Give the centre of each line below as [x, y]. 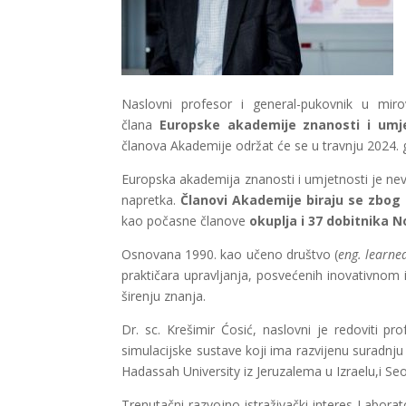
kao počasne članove [186, 220]
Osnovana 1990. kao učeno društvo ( [230, 254]
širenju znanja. [164, 295]
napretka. [151, 199]
